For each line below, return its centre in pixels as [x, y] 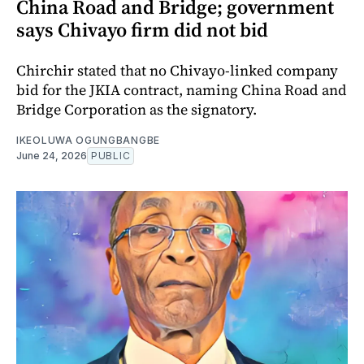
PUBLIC [111, 156]
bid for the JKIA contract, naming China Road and [182, 90]
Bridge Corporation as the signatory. [136, 110]
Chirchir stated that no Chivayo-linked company [177, 71]
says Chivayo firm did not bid [142, 30]
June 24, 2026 [52, 156]
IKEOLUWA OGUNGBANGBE [88, 141]
